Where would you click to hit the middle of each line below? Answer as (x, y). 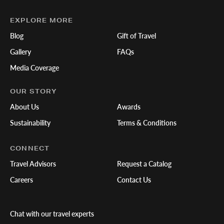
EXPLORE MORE (42, 20)
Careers (21, 179)
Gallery (20, 51)
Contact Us (134, 179)
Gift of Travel (136, 35)
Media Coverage (34, 67)
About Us (24, 106)
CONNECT (30, 148)
